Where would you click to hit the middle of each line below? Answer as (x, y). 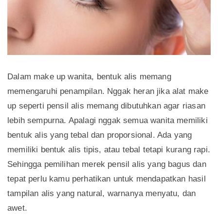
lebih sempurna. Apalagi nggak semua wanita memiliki (108, 121)
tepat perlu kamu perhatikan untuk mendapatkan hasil (107, 179)
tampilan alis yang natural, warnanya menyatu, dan (102, 194)
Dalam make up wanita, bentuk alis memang (89, 77)
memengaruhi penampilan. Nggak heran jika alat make (108, 91)
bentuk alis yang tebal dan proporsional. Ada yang (100, 135)
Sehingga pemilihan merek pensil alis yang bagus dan (107, 164)
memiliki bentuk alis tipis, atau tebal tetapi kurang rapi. (109, 150)
